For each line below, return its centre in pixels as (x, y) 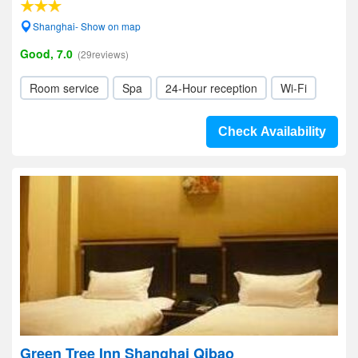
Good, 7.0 (46, 54)
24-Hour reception (211, 88)
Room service (64, 88)
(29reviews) (103, 54)
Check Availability (272, 131)
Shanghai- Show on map (87, 26)
